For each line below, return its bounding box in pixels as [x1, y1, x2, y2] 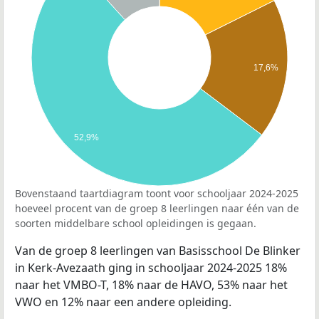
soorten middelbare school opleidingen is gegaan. [15, 216, 256, 231]
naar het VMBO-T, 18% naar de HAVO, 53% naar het [15, 277, 288, 293]
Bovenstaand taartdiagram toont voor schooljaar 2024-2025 [15, 187, 298, 201]
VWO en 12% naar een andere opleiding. [15, 294, 231, 310]
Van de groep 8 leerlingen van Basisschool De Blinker [15, 243, 300, 259]
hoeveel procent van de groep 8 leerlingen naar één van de [15, 202, 299, 216]
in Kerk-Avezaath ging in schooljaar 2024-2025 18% [15, 260, 287, 276]
